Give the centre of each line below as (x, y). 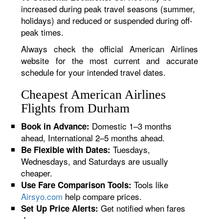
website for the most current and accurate (109, 60)
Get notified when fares (142, 208)
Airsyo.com (42, 196)
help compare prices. (102, 196)
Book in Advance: (55, 126)
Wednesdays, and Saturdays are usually (95, 161)
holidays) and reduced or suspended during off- (107, 20)
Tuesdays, (131, 149)
